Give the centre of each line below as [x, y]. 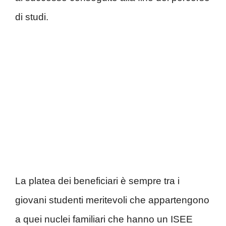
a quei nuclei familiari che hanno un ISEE [104, 219]
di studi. [32, 17]
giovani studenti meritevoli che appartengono [112, 200]
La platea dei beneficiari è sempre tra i [97, 181]
